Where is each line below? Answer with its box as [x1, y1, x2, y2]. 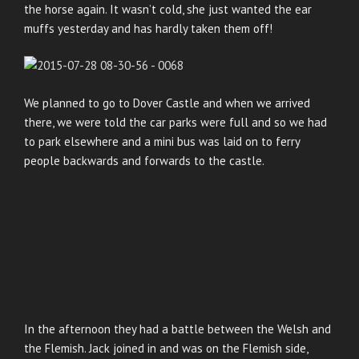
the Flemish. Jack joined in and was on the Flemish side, [24, 340, 308, 356]
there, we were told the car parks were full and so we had [24, 114, 327, 130]
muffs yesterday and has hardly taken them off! [24, 20, 272, 36]
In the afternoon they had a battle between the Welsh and [24, 321, 331, 337]
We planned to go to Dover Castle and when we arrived [24, 95, 310, 111]
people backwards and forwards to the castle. [24, 152, 264, 168]
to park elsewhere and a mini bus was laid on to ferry [24, 133, 300, 149]
